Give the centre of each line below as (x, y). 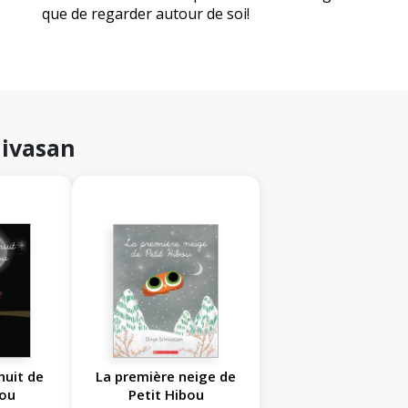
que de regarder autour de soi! (146, 14)
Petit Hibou (166, 395)
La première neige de (166, 377)
